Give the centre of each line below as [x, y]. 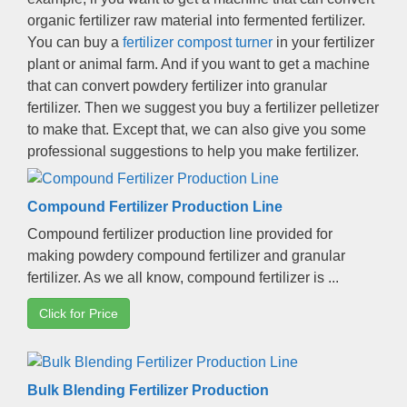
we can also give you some [279, 129]
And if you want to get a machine [265, 64]
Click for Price [79, 313]
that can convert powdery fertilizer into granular [177, 85]
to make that [66, 129]
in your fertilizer [325, 42]
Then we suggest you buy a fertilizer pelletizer [232, 107]
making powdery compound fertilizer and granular [186, 255]
